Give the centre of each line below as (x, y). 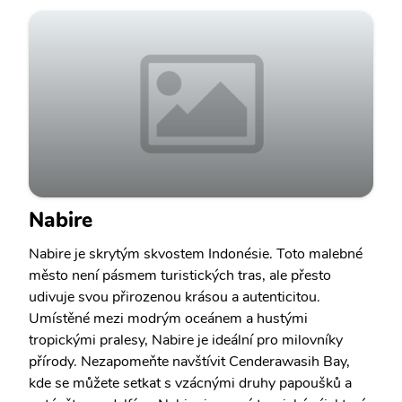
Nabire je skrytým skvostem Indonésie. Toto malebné (196, 254)
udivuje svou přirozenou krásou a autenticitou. (175, 297)
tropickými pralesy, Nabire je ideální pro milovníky (186, 340)
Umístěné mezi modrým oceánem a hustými (168, 319)
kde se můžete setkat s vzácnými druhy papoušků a (190, 383)
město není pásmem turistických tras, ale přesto (180, 275)
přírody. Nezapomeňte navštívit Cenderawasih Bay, (189, 362)
